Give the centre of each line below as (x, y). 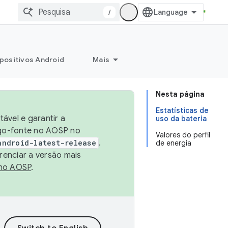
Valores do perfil (183, 135)
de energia (174, 143)
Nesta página (180, 94)
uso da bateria (181, 119)
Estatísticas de (182, 110)
